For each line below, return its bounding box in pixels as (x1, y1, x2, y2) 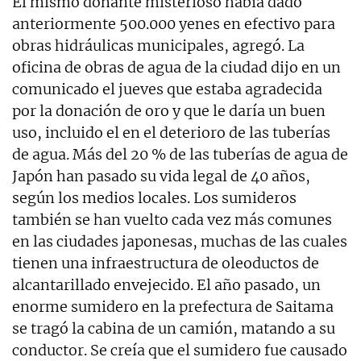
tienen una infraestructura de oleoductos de (12, 253, 319, 272)
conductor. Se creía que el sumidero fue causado (12, 340, 347, 359)
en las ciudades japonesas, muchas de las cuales (12, 231, 347, 251)
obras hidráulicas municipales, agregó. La (12, 35, 305, 55)
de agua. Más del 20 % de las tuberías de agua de (12, 144, 348, 164)
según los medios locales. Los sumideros (12, 188, 297, 207)
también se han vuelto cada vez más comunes (12, 210, 332, 229)
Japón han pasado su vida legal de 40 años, (12, 166, 310, 185)
